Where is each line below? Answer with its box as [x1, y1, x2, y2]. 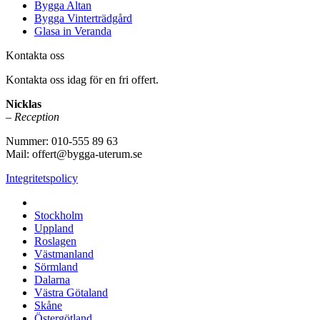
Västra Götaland [34, 286, 108, 299]
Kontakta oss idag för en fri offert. [6, 74, 159, 86]
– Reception [6, 111, 59, 124]
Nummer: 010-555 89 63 [6, 135, 118, 148]
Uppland [34, 222, 74, 235]
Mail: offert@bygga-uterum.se [6, 148, 142, 161]
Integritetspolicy [6, 172, 78, 185]
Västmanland [34, 248, 94, 261]
